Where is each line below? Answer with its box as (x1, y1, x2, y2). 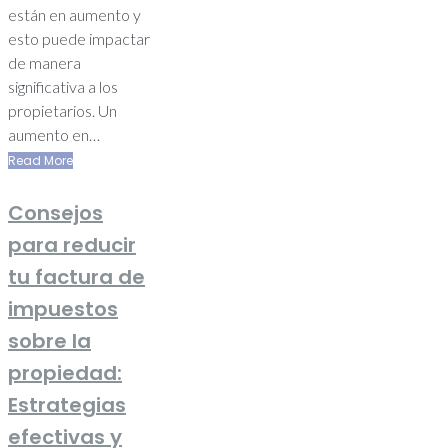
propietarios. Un (8, 100, 117, 120)
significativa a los (8, 76, 118, 96)
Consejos (8, 199, 103, 228)
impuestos (8, 295, 118, 324)
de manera (8, 52, 81, 72)
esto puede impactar (8, 28, 150, 48)
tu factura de (8, 263, 145, 292)
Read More (8, 151, 73, 169)
